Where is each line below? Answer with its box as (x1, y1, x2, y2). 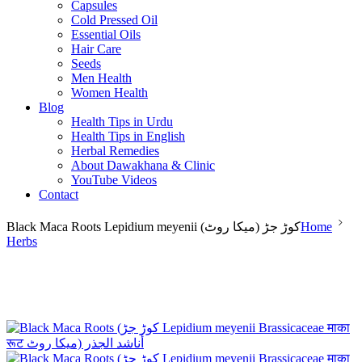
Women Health (71, 86, 148, 99)
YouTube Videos (71, 173, 157, 187)
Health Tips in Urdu (71, 115, 173, 128)
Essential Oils (71, 27, 141, 41)
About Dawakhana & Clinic (71, 158, 215, 172)
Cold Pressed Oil (71, 13, 158, 27)
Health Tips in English (71, 129, 185, 143)
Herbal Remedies (71, 144, 159, 158)
